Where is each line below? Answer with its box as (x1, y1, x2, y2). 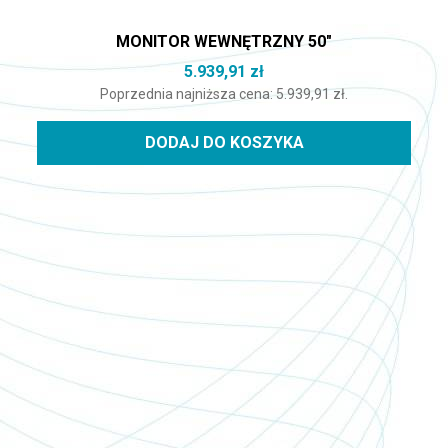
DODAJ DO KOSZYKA (144, 133, 304, 153)
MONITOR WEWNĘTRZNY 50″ (116, 32, 332, 52)
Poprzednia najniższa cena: (100, 86, 276, 103)
